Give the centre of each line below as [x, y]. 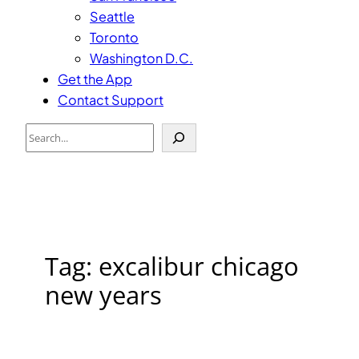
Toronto [114, 37]
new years [103, 295]
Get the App [95, 79]
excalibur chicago [199, 266]
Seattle [112, 16]
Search [47, 132]
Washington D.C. [141, 58]
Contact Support [111, 99]
